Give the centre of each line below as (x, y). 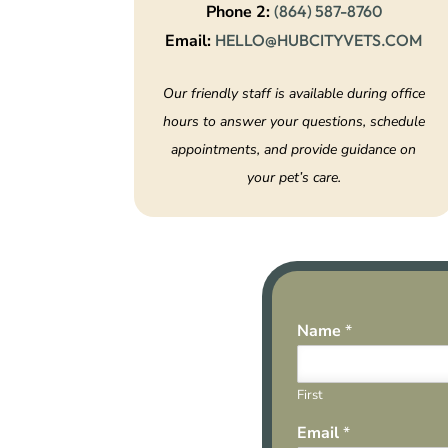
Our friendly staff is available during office (293, 94)
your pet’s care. (293, 178)
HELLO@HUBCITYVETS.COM (319, 40)
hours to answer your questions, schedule (293, 122)
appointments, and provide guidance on (294, 150)
